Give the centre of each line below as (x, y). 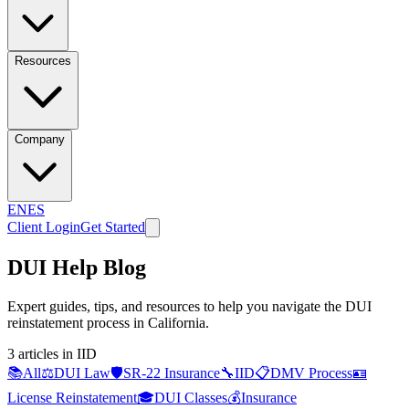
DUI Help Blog (77, 267)
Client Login (44, 227)
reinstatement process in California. (108, 322)
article (34, 353)
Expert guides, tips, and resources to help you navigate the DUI (189, 306)
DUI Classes (191, 397)
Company (40, 139)
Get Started (113, 227)
